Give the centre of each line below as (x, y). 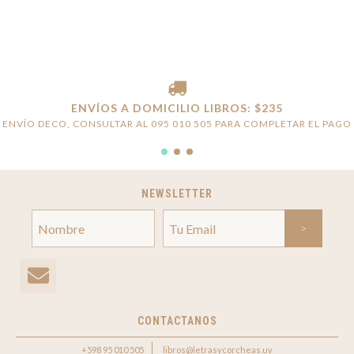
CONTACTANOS (177, 320)
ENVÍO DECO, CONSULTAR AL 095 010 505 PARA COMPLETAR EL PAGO (177, 124)
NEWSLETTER (177, 194)
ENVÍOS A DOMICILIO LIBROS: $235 (177, 108)
